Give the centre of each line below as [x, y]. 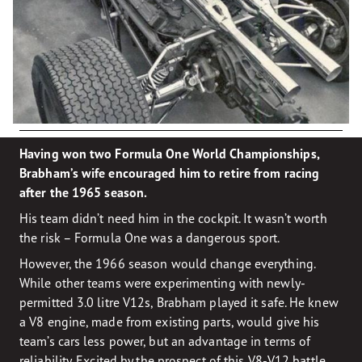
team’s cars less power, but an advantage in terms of [165, 341]
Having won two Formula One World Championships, [169, 153]
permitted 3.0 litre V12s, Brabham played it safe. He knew [179, 302]
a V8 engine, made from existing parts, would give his [170, 321]
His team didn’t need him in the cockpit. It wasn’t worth [173, 218]
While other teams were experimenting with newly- [162, 282]
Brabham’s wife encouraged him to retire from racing [170, 173]
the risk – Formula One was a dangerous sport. [150, 237]
